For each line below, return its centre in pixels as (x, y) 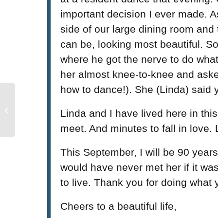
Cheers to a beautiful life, (119, 206)
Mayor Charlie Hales (45, 100)
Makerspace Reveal (45, 120)
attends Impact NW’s (47, 110)
